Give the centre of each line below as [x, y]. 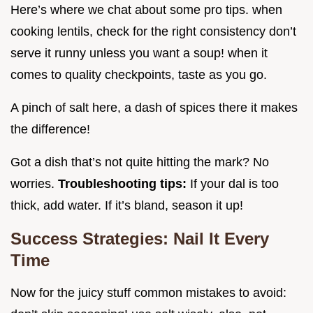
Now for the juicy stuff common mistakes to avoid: [148, 292]
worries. [34, 183]
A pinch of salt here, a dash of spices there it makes [154, 107]
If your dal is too [234, 183]
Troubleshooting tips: [124, 183]
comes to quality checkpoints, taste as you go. [139, 74]
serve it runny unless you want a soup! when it [139, 53]
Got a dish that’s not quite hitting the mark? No [140, 162]
